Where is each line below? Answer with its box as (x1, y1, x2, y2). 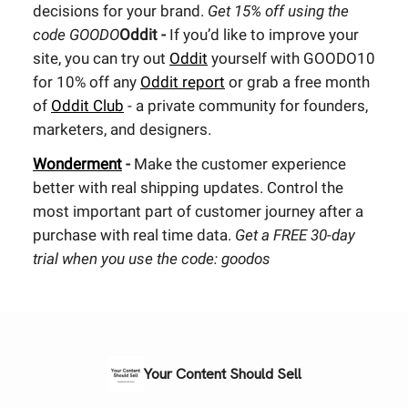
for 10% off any (33, 73, 140, 91)
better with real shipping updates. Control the (33, 178, 343, 197)
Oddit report (140, 73, 225, 91)
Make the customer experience (134, 155, 346, 173)
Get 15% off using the (208, 2, 349, 20)
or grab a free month (225, 73, 370, 91)
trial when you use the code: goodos (33, 250, 270, 268)
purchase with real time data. (33, 226, 235, 244)
